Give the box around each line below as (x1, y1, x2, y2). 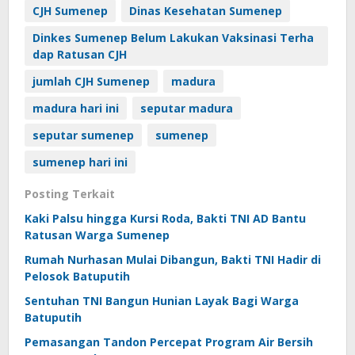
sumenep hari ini (32, 155, 128, 170)
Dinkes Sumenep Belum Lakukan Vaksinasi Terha (32, 30, 314, 46)
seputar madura (140, 101, 233, 116)
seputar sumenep (32, 128, 134, 143)
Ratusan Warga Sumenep (25, 227, 170, 243)
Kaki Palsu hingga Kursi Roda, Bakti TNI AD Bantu (25, 211, 306, 227)
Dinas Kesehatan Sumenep (129, 3, 282, 19)
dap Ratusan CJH (32, 47, 127, 63)
